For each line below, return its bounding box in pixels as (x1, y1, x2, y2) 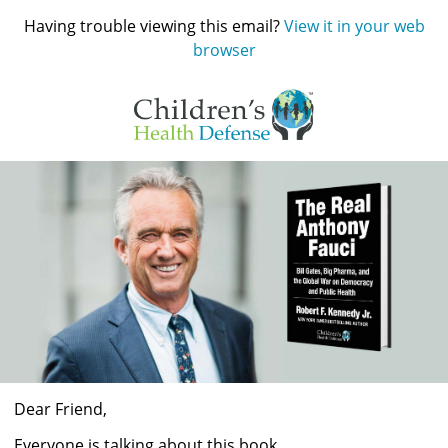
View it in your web (283, 15, 425, 37)
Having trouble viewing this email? (23, 15, 284, 37)
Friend (55, 398, 103, 420)
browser (192, 39, 256, 61)
